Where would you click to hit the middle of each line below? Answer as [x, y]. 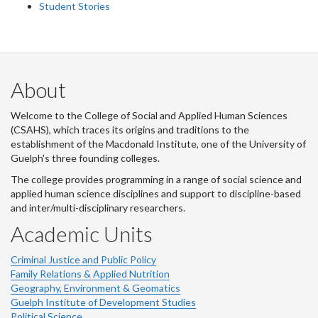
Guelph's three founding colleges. [85, 158]
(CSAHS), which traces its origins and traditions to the [130, 130]
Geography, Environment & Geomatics [95, 288]
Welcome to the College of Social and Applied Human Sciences [149, 115]
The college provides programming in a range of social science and [156, 179]
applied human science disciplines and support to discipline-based [156, 193]
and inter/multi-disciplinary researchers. [98, 208]
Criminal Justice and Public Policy [83, 259]
